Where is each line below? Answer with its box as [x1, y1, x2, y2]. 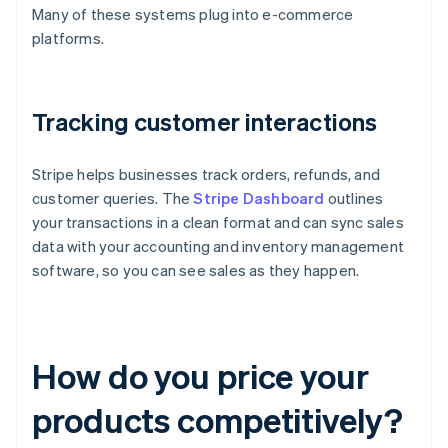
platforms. [32, 28, 104, 49]
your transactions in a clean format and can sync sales [32, 212, 404, 233]
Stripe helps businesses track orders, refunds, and [32, 164, 381, 185]
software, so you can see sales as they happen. [32, 260, 360, 281]
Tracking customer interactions [32, 106, 377, 138]
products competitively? [32, 398, 403, 442]
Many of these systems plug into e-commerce [32, 4, 354, 25]
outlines [324, 188, 384, 209]
